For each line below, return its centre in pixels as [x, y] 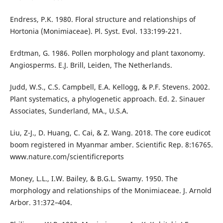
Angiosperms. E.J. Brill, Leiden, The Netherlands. [91, 65]
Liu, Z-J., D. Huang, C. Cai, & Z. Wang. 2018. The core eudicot [110, 133]
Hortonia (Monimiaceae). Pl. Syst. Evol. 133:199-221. [96, 31]
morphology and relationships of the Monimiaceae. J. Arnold [111, 191]
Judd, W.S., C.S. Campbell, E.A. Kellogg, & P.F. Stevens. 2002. [110, 87]
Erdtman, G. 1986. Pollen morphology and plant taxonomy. [107, 53]
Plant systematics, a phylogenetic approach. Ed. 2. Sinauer [107, 99]
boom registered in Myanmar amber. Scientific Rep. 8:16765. [111, 145]
